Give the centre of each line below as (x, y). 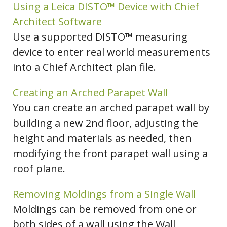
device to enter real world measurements (111, 52)
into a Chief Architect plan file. (84, 67)
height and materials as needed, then (102, 138)
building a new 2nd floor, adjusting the (105, 123)
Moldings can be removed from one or (105, 209)
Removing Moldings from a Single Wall (104, 194)
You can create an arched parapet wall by (111, 108)
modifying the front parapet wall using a (110, 154)
